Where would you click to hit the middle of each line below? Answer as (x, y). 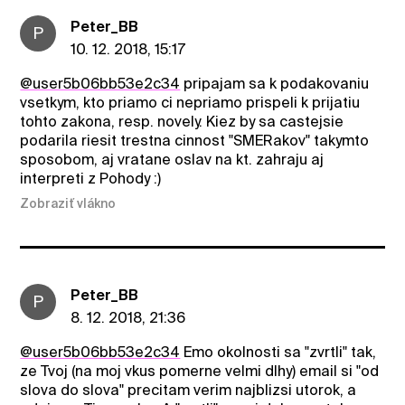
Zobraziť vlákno (68, 204)
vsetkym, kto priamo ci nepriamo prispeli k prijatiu (190, 102)
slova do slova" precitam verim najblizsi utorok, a (188, 391)
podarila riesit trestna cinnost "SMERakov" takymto (195, 140)
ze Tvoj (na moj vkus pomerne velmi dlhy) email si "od (200, 372)
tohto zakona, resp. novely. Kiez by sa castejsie (182, 121)
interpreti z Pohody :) (91, 178)
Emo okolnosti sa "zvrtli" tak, (278, 353)
